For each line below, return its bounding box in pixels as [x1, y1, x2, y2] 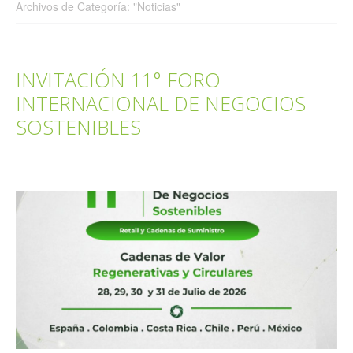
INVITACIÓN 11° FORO [16, 65, 221, 93]
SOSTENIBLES [16, 113, 141, 140]
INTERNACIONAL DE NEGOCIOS [16, 89, 306, 117]
